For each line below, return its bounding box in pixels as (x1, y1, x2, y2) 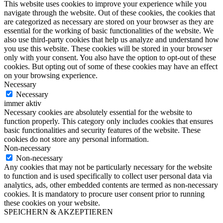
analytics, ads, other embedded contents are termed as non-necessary (4, 181, 218, 190)
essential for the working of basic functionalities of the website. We (4, 26, 214, 35)
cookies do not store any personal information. (4, 135, 149, 144)
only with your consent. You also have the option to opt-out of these (4, 53, 216, 62)
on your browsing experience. (4, 71, 98, 80)
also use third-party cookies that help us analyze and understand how (4, 35, 219, 44)
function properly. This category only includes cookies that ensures (4, 117, 213, 126)
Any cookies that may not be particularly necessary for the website (4, 163, 212, 172)
